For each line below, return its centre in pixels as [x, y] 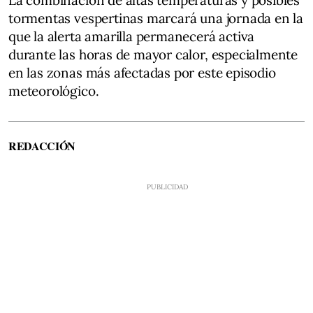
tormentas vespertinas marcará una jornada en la [156, 18]
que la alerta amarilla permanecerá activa [132, 36]
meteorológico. [54, 90]
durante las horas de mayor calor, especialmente [153, 54]
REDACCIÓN [42, 145]
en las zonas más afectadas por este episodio [142, 72]
